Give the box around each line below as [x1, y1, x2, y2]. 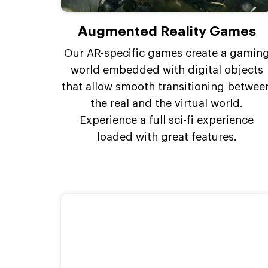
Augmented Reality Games [77, 24, 256, 38]
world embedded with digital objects [70, 64, 263, 75]
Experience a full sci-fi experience [80, 114, 254, 126]
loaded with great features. [96, 131, 237, 142]
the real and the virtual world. [90, 98, 243, 109]
